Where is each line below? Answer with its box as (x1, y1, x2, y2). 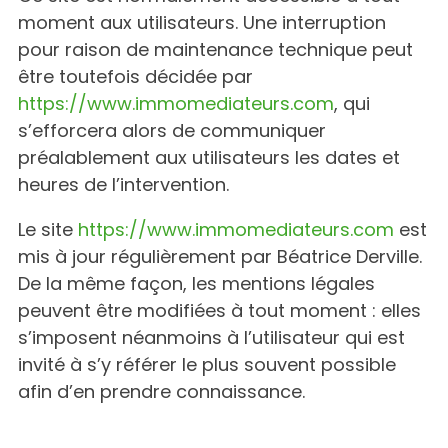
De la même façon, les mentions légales (18, 271, 375, 296)
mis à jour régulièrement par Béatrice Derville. (18, 244, 422, 269)
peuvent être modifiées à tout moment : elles (18, 298, 421, 323)
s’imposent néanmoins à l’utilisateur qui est (18, 325, 405, 350)
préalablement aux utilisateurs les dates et (18, 145, 400, 170)
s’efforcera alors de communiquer (18, 118, 326, 143)
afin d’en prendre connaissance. (18, 379, 305, 404)
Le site (18, 217, 78, 242)
